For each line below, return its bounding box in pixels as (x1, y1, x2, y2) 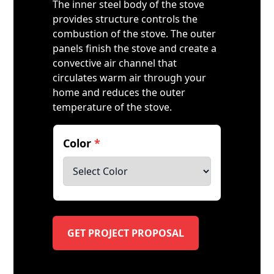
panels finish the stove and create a (53, 42, 217, 56)
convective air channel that (53, 56, 177, 70)
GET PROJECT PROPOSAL (67, 226, 185, 240)
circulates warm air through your (53, 71, 207, 85)
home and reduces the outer (53, 86, 186, 100)
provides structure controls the (53, 12, 198, 26)
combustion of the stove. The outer (53, 27, 217, 41)
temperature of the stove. (53, 100, 172, 114)
